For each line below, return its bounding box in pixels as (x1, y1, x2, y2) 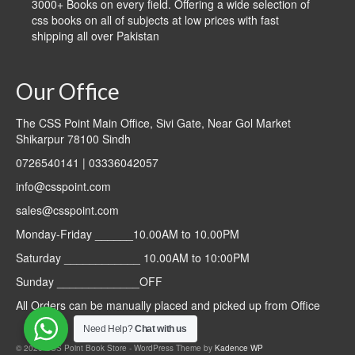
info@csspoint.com (16, 178, 111, 195)
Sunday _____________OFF (16, 273, 162, 290)
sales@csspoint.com (16, 202, 119, 219)
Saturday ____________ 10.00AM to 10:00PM (16, 250, 250, 266)
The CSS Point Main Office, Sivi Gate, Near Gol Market (16, 115, 291, 132)
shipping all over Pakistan (32, 28, 159, 44)
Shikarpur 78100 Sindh (16, 131, 131, 147)
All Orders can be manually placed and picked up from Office (16, 297, 320, 314)
